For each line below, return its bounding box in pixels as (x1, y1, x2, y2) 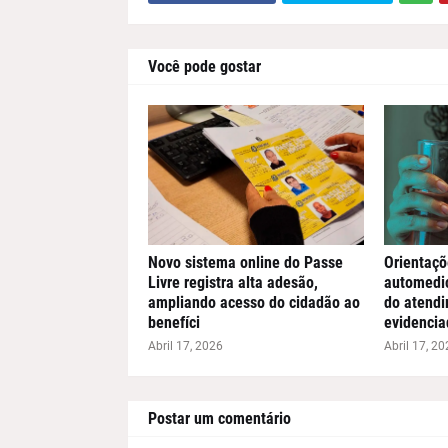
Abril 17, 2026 (147, 338, 223, 353)
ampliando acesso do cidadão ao (147, 292, 360, 312)
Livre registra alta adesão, (147, 272, 318, 292)
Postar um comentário (147, 408, 291, 428)
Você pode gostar (147, 56, 261, 76)
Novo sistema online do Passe (147, 252, 343, 272)
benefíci (147, 312, 200, 332)
